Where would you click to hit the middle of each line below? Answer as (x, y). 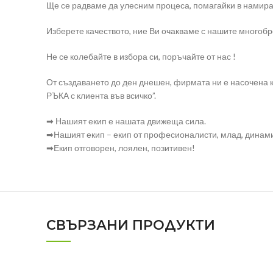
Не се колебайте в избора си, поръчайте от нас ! (141, 57)
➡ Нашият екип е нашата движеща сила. (126, 121)
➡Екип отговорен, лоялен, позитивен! (121, 148)
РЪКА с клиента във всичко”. (101, 96)
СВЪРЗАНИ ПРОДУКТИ (131, 225)
